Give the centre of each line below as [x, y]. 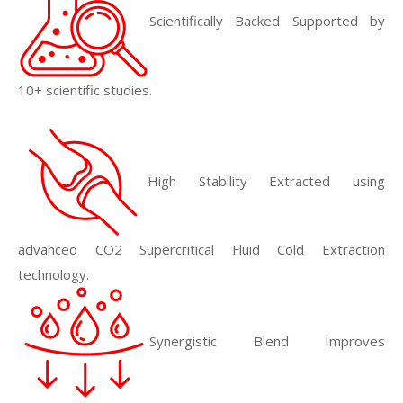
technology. [54, 274]
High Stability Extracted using [266, 180]
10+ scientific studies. [87, 90]
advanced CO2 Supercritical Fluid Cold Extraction [201, 249]
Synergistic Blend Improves [267, 340]
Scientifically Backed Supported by [267, 20]
